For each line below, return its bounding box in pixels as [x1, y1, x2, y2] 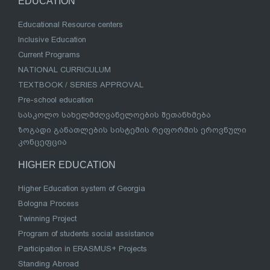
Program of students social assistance [18, 229, 154, 239]
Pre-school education [18, 95, 93, 105]
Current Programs [18, 50, 80, 60]
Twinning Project [18, 214, 77, 224]
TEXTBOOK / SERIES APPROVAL [18, 80, 143, 90]
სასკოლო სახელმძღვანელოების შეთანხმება [18, 110, 211, 120]
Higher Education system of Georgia [18, 184, 145, 193]
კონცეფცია [18, 137, 67, 147]
